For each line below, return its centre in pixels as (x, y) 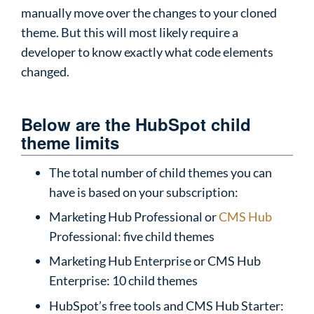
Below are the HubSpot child (136, 124)
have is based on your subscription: (144, 192)
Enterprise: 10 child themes (123, 281)
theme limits (70, 142)
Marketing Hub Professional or (134, 217)
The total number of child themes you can (161, 172)
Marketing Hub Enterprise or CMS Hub (155, 261)
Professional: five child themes (132, 237)
